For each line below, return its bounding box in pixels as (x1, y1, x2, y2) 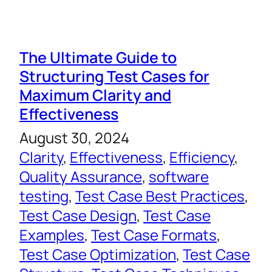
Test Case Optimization (19, 244, 176, 265)
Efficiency (169, 147, 234, 168)
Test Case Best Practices (75, 186, 245, 206)
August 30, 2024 (19, 127, 129, 148)
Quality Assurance (19, 166, 142, 187)
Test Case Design (19, 205, 137, 226)
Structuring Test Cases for (19, 66, 209, 87)
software (149, 166, 209, 187)
